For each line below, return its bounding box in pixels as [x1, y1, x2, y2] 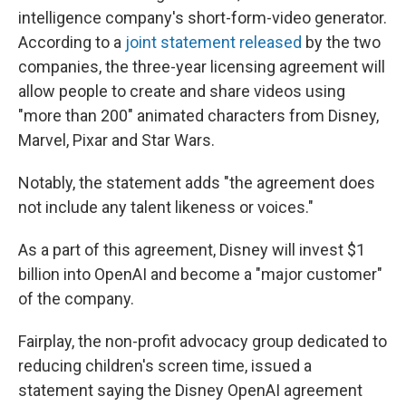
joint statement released [125, 32, 302, 52]
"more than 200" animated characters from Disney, [18, 105, 379, 125]
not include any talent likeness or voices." [18, 197, 314, 217]
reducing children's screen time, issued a [18, 355, 312, 375]
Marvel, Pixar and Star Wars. [18, 130, 215, 150]
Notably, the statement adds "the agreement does [18, 172, 375, 192]
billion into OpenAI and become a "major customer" [18, 264, 382, 284]
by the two [302, 32, 381, 52]
